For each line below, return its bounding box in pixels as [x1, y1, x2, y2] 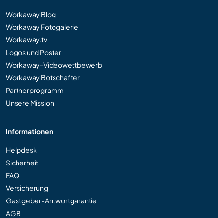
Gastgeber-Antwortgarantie [6, 196, 97, 205]
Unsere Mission [6, 98, 54, 107]
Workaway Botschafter [6, 73, 80, 82]
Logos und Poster [6, 47, 61, 56]
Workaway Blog [6, 9, 56, 18]
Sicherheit [6, 158, 38, 167]
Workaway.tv [6, 35, 47, 44]
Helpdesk [6, 145, 37, 154]
